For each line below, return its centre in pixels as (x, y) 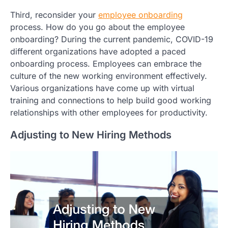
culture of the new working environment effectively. (109, 76)
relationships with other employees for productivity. (109, 112)
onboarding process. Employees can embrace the (106, 63)
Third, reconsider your (54, 15)
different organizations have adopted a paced (98, 51)
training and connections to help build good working (111, 100)
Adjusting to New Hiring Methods (91, 135)
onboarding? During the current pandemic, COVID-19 (112, 39)
